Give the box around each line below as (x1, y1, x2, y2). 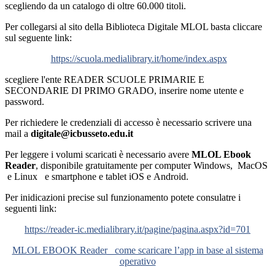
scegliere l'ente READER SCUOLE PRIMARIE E (5, 74, 204, 85)
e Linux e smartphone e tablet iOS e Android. (5, 171, 188, 182)
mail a (5, 128, 31, 139)
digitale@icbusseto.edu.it (31, 128, 133, 139)
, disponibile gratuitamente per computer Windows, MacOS (36, 160, 268, 171)
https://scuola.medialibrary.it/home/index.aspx (50, 53, 227, 64)
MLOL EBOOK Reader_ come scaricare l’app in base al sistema (12, 245, 263, 256)
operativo (119, 256, 156, 267)
